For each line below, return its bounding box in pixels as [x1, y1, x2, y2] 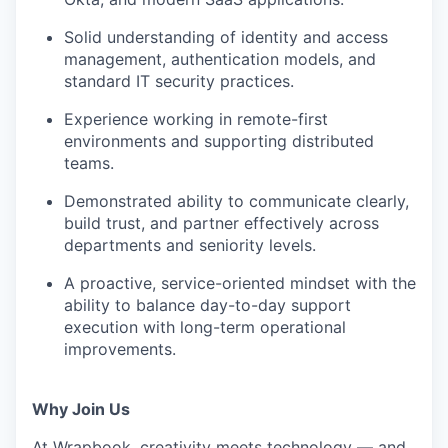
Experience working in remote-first [64, 109, 328, 130]
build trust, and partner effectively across [64, 213, 379, 234]
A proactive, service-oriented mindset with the [64, 273, 416, 294]
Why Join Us [32, 399, 130, 420]
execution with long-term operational [64, 317, 346, 338]
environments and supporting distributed [64, 131, 374, 152]
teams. [64, 153, 114, 174]
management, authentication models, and [64, 49, 376, 70]
